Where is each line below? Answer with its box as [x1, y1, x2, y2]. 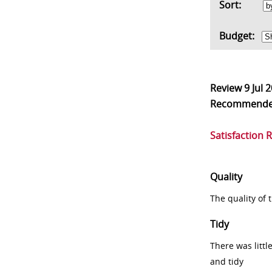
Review [210, 81, 244, 95]
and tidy [210, 256, 243, 267]
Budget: [219, 29, 259, 42]
